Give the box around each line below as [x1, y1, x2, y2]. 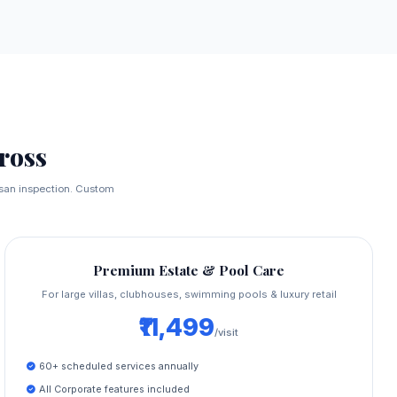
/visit [214, 325, 239, 339]
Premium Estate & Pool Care [93, 260, 285, 279]
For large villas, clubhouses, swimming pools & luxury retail [41, 287, 337, 300]
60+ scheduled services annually [38, 359, 198, 372]
